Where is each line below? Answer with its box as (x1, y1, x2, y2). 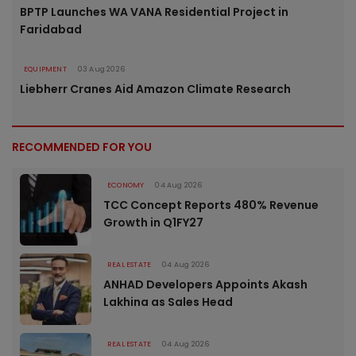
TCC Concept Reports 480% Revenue (103, 196, 319, 213)
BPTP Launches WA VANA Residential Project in (20, 3, 288, 20)
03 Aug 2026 (77, 64, 126, 74)
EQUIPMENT (24, 64, 67, 74)
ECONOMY (107, 180, 145, 190)
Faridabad (20, 21, 82, 37)
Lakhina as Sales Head (103, 293, 233, 310)
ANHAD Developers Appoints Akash (103, 276, 308, 292)
